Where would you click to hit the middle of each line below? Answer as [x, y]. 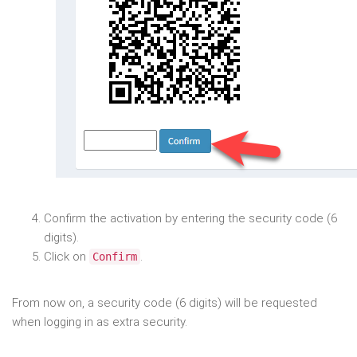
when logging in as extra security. [100, 322]
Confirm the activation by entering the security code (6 [190, 218]
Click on [67, 256]
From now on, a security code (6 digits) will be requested [165, 302]
